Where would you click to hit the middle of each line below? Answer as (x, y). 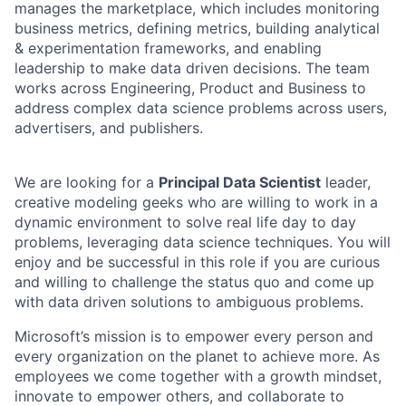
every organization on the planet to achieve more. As (197, 356)
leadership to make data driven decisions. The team (192, 68)
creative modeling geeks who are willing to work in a (196, 202)
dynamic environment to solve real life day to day (185, 222)
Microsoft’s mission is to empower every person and (194, 336)
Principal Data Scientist (240, 182)
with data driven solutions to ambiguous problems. (189, 302)
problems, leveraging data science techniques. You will (203, 242)
